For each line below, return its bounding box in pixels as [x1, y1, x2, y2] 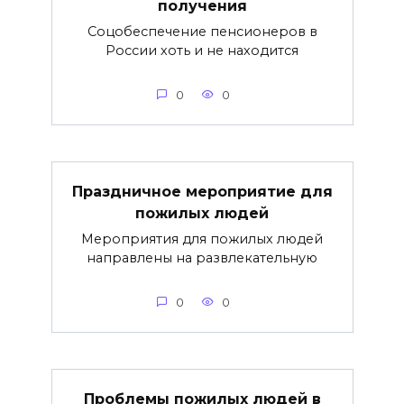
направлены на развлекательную [87, 249, 317, 266]
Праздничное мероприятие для [71, 182, 333, 200]
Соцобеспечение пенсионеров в [87, 23, 317, 40]
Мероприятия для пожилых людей [81, 230, 323, 247]
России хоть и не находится [106, 41, 298, 59]
